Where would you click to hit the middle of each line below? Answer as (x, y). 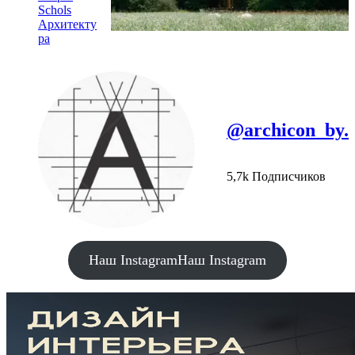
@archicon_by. (288, 130)
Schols (55, 10)
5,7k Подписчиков (276, 176)
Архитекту (67, 25)
